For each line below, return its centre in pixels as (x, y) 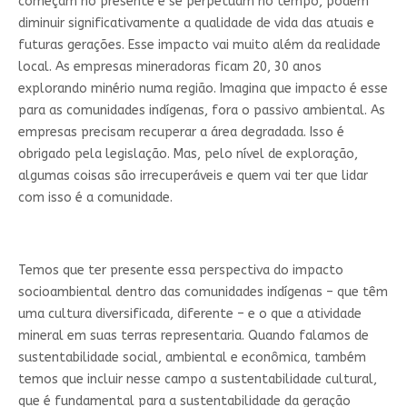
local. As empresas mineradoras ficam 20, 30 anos (169, 67)
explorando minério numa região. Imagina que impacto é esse (203, 89)
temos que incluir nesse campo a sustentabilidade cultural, (197, 380)
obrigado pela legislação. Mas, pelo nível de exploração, (188, 154)
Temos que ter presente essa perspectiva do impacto (180, 271)
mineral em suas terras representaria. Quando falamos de (193, 336)
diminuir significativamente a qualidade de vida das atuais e (196, 24)
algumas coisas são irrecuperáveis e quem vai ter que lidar (193, 176)
